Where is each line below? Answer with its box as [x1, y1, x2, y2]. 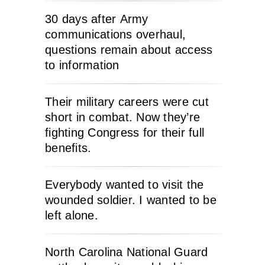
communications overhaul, [45, 28, 186, 41]
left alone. [45, 209, 98, 222]
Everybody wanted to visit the [45, 178, 204, 191]
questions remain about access [45, 43, 213, 56]
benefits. [45, 141, 92, 154]
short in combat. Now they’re [45, 111, 200, 124]
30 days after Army [45, 12, 148, 25]
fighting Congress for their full [45, 126, 204, 139]
